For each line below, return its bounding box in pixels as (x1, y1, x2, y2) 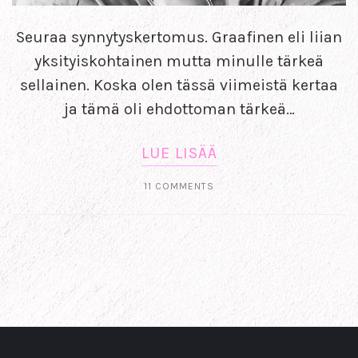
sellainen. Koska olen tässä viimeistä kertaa (20, 75, 338, 94)
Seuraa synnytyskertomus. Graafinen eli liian (16, 27, 342, 46)
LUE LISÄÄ (141, 143, 217, 162)
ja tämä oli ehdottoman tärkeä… (63, 99, 295, 118)
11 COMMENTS (144, 180, 214, 192)
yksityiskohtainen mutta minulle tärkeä (34, 51, 324, 70)
